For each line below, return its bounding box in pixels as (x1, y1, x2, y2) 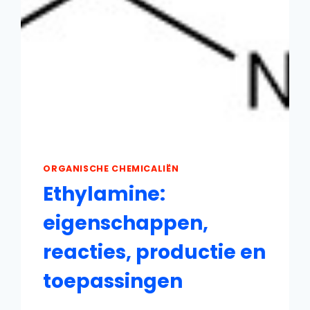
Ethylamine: (43, 181, 166, 208)
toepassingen (43, 268, 183, 295)
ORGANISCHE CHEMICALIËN (43, 162, 179, 174)
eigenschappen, (43, 210, 209, 237)
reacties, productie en (43, 239, 266, 266)
